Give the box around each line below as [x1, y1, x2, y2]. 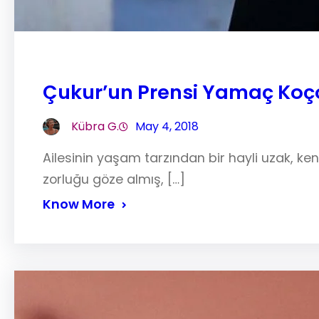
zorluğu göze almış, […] [43, 169, 185, 188]
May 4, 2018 [135, 117, 199, 135]
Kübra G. [71, 117, 119, 135]
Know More [43, 194, 115, 213]
